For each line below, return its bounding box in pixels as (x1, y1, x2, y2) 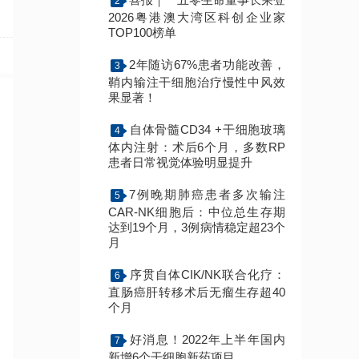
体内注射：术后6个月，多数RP (108, 139, 285, 154)
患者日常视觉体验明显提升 (108, 155, 252, 169)
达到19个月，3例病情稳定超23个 (108, 220, 285, 234)
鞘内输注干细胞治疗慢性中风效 (108, 75, 285, 89)
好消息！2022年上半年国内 (129, 332, 285, 346)
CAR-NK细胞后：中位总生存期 (108, 204, 285, 219)
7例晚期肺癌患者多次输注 (129, 187, 285, 201)
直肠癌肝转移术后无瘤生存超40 (108, 284, 285, 299)
